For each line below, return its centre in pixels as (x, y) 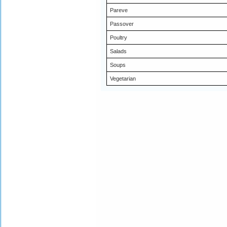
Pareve (119, 10)
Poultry (119, 37)
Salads (118, 51)
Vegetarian (123, 79)
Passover (122, 24)
